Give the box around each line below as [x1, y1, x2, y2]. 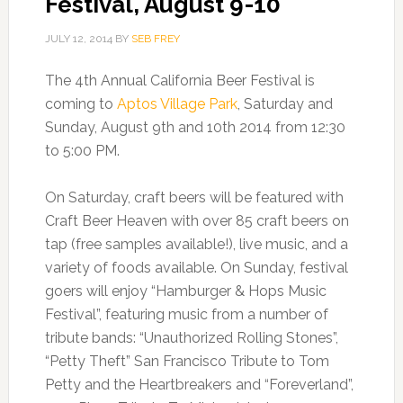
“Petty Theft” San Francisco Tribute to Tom [44, 352, 329, 370]
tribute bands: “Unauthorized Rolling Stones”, [44, 328, 338, 346]
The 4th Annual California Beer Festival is [44, 71, 315, 89]
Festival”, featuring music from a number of [44, 305, 328, 323]
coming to [44, 94, 117, 112]
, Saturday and [237, 94, 333, 112]
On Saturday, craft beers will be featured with [44, 188, 344, 206]
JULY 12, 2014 [44, 31, 112, 45]
